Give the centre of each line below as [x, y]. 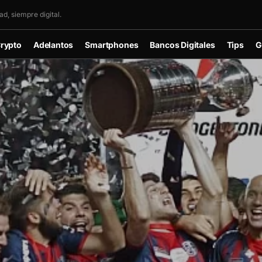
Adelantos [53, 44]
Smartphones [112, 44]
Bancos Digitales [182, 44]
